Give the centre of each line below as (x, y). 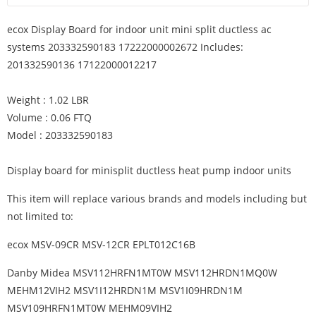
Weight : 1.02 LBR (48, 100)
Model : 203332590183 (60, 135)
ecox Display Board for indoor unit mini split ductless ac (139, 29)
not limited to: (40, 216)
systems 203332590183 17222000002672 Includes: (125, 47)
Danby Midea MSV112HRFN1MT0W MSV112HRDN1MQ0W (142, 273)
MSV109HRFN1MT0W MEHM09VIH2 (90, 308)
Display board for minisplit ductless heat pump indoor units (149, 170)
